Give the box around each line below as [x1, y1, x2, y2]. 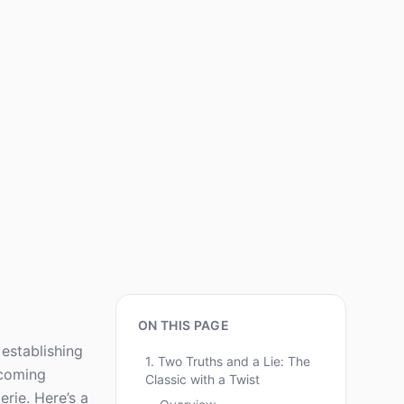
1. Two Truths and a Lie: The [145, 353, 310, 369]
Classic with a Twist [145, 372, 260, 387]
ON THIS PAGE [138, 317, 230, 333]
